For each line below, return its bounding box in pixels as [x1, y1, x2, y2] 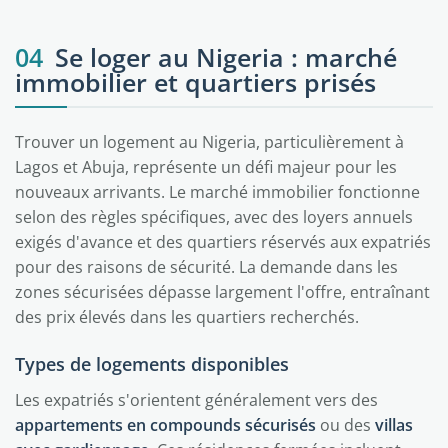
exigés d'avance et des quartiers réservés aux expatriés [15, 231, 431, 253]
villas [375, 414, 413, 436]
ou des [316, 414, 375, 436]
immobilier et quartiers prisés [15, 65, 376, 99]
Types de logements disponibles [15, 352, 289, 376]
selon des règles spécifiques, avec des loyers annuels [15, 206, 413, 228]
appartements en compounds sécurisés [15, 414, 316, 436]
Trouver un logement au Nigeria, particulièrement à [15, 131, 404, 153]
